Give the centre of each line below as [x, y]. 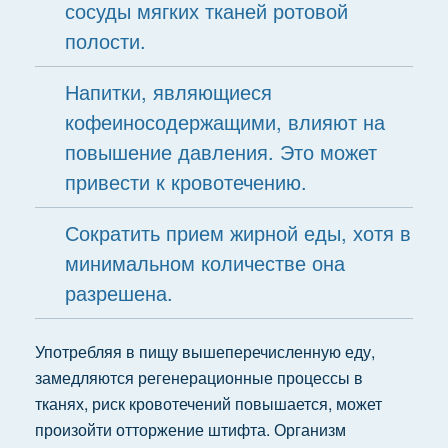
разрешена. [118, 292]
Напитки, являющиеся [168, 91]
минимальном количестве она [204, 262]
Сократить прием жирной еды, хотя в [237, 232]
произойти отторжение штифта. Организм [190, 429]
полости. [105, 40]
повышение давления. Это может [220, 151]
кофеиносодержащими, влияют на [224, 121]
